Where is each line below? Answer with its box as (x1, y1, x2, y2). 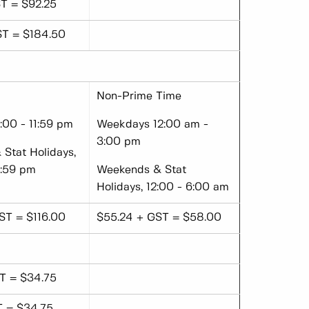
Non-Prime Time (97, 91, 181, 102)
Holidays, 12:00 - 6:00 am (97, 182, 229, 193)
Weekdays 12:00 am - (97, 119, 208, 130)
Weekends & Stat (97, 165, 186, 176)
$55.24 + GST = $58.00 (97, 212, 221, 223)
